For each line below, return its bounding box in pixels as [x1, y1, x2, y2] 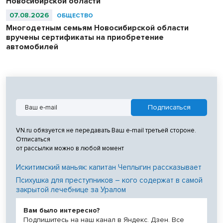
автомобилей [6, 41, 58, 52]
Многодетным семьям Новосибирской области [6, 22, 189, 33]
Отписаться [16, 135, 50, 143]
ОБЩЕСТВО [57, 11, 93, 19]
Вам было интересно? [23, 206, 100, 215]
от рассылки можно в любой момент [16, 144, 124, 152]
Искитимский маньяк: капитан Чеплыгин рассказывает [16, 162, 202, 172]
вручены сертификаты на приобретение [6, 32, 164, 42]
